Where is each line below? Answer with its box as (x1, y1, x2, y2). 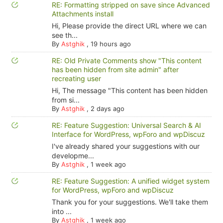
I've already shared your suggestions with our (51, 142, 200, 150)
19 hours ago (90, 40, 131, 48)
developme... (51, 151, 94, 160)
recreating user (51, 74, 101, 83)
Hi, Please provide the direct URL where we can (51, 21, 207, 30)
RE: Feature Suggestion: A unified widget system (51, 177, 210, 185)
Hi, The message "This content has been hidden (51, 86, 208, 95)
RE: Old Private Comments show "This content (51, 56, 202, 65)
